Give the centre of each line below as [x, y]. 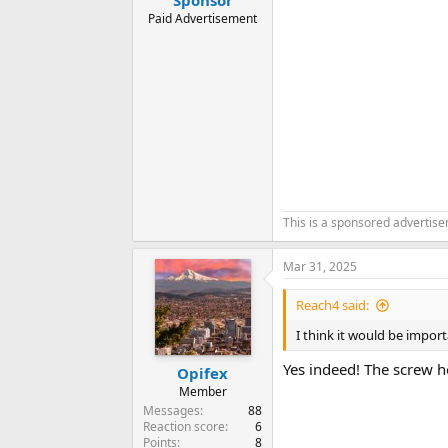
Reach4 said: [332, 305]
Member [202, 391]
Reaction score [184, 426]
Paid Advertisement [202, 18]
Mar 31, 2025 [320, 267]
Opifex [202, 372]
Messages [171, 410]
